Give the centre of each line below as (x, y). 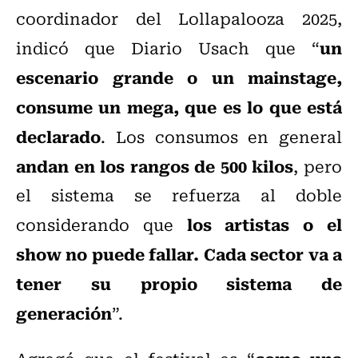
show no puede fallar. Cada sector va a (179, 254)
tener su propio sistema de (179, 283)
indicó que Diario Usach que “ (168, 48)
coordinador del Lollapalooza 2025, (179, 18)
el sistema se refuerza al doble (179, 195)
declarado (58, 136)
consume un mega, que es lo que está (179, 107)
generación (64, 313)
